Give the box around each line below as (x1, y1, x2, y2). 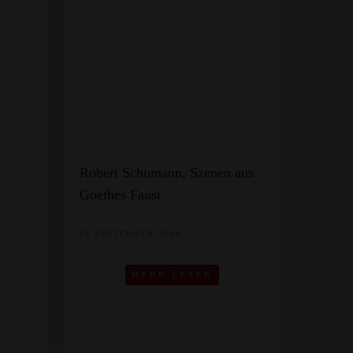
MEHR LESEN (132, 270, 214, 279)
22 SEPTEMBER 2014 (79, 229, 181, 238)
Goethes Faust (79, 187, 161, 203)
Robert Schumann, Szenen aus (79, 165, 254, 180)
